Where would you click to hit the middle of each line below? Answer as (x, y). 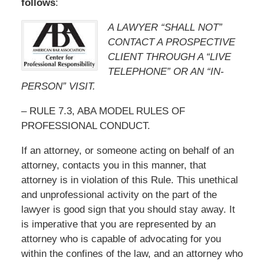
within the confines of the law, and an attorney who (132, 253)
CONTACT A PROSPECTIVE (171, 42)
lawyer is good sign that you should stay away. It (128, 209)
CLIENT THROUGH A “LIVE (169, 57)
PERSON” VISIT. (58, 86)
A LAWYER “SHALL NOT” (165, 27)
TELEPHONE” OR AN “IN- (166, 71)
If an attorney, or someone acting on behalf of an (127, 150)
